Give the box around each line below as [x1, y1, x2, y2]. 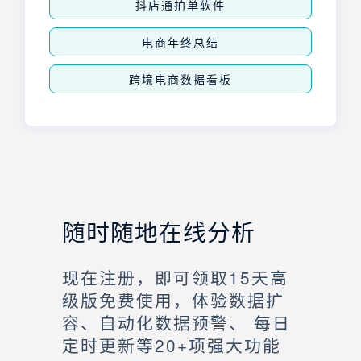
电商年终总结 [142, 34, 219, 51]
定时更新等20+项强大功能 [62, 333, 281, 358]
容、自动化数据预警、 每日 [62, 310, 291, 335]
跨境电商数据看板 [129, 71, 232, 88]
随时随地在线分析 [62, 214, 255, 248]
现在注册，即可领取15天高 [62, 265, 288, 290]
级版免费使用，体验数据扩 [62, 288, 284, 313]
